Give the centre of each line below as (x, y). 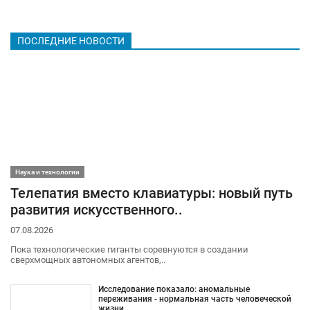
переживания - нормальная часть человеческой (194, 299)
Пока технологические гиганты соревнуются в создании (129, 249)
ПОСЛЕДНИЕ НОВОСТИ (71, 41)
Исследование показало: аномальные (174, 289)
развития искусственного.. (97, 210)
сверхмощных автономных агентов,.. (88, 259)
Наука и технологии (47, 172)
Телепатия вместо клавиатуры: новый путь (152, 193)
